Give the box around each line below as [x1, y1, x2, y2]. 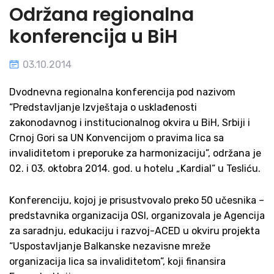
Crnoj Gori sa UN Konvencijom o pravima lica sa [9, 132, 224, 144]
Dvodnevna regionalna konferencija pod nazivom [9, 86, 235, 98]
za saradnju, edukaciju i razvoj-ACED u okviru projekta [9, 225, 260, 237]
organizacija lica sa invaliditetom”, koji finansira [9, 256, 226, 268]
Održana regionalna [9, 2, 194, 28]
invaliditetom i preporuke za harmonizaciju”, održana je [9, 147, 261, 159]
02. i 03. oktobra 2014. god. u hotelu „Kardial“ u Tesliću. [9, 163, 261, 174]
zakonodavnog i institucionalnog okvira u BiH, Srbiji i [9, 117, 250, 128]
